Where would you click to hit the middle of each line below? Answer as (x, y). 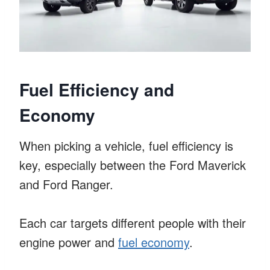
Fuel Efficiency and (97, 89)
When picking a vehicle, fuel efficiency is (126, 145)
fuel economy (154, 242)
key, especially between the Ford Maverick (133, 165)
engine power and (69, 242)
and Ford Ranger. (66, 184)
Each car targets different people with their (133, 222)
